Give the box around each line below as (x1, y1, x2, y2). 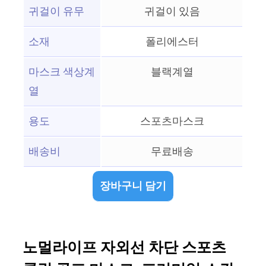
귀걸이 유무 (28, 4, 84, 20)
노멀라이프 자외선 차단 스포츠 (23, 237, 226, 259)
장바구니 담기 (100, 178, 166, 195)
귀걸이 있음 (144, 4, 200, 20)
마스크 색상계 (28, 64, 95, 81)
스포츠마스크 (140, 113, 204, 130)
